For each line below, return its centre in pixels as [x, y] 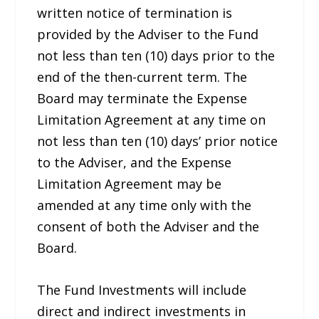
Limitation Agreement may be [130, 184]
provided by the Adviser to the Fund [148, 35]
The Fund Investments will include [142, 290]
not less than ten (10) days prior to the [156, 56]
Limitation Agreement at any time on [152, 120]
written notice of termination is [135, 13]
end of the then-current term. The [142, 77]
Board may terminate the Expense [142, 99]
